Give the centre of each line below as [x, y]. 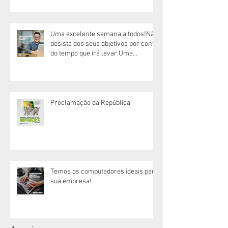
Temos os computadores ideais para [104, 172]
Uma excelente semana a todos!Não [104, 34]
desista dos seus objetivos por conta [104, 44]
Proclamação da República [90, 103]
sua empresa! [71, 181]
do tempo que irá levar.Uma [92, 53]
